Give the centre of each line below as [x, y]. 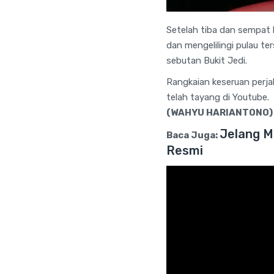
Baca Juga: [192, 135]
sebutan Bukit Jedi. [207, 61]
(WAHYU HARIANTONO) [220, 113]
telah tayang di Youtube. [218, 98]
